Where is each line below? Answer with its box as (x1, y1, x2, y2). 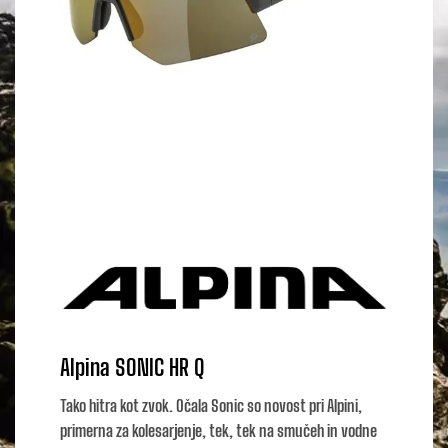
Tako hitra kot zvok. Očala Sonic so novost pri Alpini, (60, 396, 362, 416)
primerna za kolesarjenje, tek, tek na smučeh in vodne (60, 421, 377, 441)
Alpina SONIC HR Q (60, 354, 205, 382)
